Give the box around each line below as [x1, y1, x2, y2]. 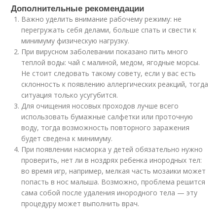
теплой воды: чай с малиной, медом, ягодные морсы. [21, 58, 200, 68]
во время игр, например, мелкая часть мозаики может [21, 166, 206, 176]
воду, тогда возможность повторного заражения [21, 123, 190, 133]
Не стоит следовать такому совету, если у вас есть [21, 69, 196, 78]
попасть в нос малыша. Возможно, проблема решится [21, 177, 206, 187]
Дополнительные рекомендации [11, 2, 145, 14]
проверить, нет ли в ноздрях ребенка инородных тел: [21, 155, 202, 165]
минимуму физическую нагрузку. [21, 36, 130, 46]
